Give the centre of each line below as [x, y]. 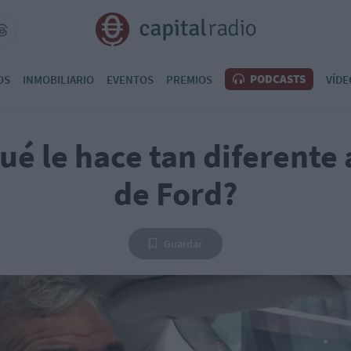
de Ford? [175, 194]
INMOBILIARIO [58, 79]
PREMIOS [189, 79]
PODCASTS [277, 79]
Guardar [183, 244]
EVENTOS [130, 79]
